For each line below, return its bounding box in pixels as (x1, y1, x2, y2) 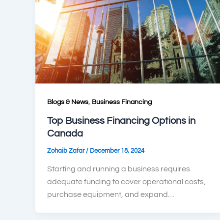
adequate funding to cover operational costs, (47, 178, 206, 186)
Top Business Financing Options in (47, 115, 195, 126)
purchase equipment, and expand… (47, 191, 174, 199)
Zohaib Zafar (47, 147, 86, 154)
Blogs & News (47, 98, 88, 106)
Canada (47, 128, 83, 138)
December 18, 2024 (90, 147, 144, 154)
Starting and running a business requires (47, 165, 190, 173)
